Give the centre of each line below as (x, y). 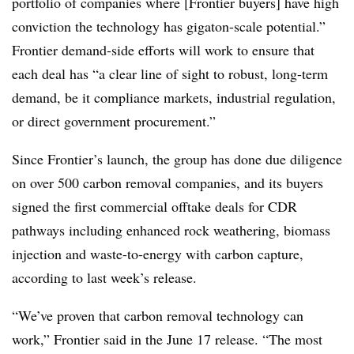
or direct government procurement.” (114, 121)
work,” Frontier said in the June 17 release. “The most (167, 339)
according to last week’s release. (104, 277)
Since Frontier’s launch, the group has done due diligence (177, 158)
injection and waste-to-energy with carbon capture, (158, 253)
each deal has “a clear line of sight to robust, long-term (170, 73)
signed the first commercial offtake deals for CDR (154, 206)
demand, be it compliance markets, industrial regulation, (174, 97)
